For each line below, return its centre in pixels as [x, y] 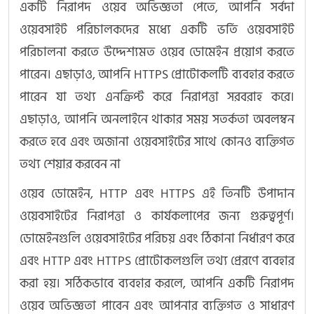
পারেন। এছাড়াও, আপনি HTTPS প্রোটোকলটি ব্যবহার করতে [157, 75]
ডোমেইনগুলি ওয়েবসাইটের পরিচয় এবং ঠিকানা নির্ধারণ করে [157, 239]
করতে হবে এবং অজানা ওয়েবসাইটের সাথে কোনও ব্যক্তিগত [157, 142]
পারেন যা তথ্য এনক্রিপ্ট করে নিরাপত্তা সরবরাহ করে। [157, 97]
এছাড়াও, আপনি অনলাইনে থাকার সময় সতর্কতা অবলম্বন [157, 120]
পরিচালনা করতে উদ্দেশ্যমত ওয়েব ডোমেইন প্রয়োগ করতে [157, 53]
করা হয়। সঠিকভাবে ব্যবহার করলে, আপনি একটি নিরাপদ [157, 284]
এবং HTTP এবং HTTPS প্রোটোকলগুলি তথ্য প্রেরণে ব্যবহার [157, 261]
